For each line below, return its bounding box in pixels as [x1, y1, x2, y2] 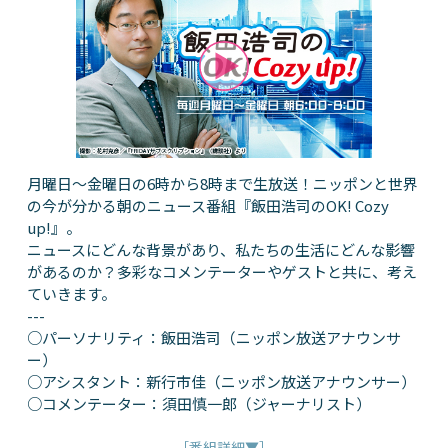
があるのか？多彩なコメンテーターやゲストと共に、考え [26, 260, 417, 282]
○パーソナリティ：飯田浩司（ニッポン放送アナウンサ [26, 326, 401, 348]
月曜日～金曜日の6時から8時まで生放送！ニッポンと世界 [26, 172, 418, 194]
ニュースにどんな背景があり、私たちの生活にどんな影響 [26, 238, 415, 260]
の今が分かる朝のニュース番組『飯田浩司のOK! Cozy [26, 194, 389, 216]
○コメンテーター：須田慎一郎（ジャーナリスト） [26, 392, 371, 414]
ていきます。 [26, 282, 116, 304]
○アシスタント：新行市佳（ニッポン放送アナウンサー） [26, 370, 416, 392]
